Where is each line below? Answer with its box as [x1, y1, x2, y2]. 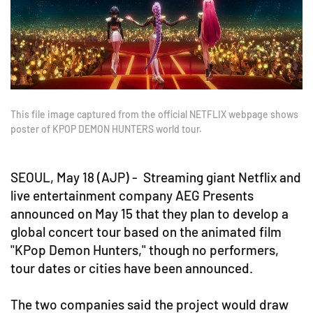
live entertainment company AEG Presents [10, 187, 254, 204]
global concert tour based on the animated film [10, 224, 282, 240]
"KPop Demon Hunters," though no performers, [10, 242, 279, 259]
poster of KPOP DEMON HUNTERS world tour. [10, 123, 202, 136]
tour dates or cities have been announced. [10, 260, 253, 277]
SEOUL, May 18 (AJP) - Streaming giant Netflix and [10, 169, 301, 186]
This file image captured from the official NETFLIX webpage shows [10, 108, 298, 121]
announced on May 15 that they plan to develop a [10, 205, 289, 222]
